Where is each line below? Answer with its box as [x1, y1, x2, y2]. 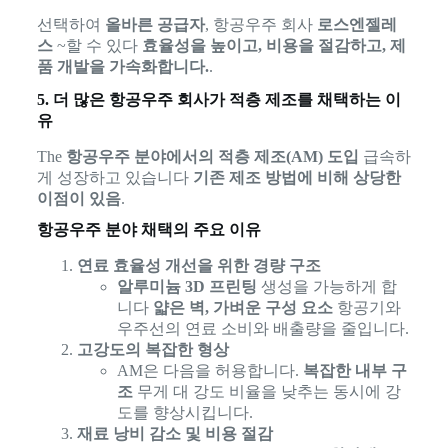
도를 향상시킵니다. [116, 403, 253, 421]
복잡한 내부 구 [302, 361, 407, 379]
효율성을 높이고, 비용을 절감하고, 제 [141, 36, 406, 54]
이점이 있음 [36, 189, 121, 207]
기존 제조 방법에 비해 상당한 [192, 168, 401, 186]
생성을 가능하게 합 [256, 277, 397, 295]
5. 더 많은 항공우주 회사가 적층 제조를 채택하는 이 [36, 90, 401, 108]
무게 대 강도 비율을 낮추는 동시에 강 [132, 382, 401, 400]
